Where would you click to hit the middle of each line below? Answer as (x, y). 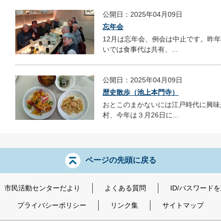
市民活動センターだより (42, 188)
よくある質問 (125, 188)
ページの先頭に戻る (121, 160)
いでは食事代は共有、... (140, 49)
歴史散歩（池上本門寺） (141, 92)
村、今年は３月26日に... (141, 115)
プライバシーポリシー (52, 205)
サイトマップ (183, 205)
